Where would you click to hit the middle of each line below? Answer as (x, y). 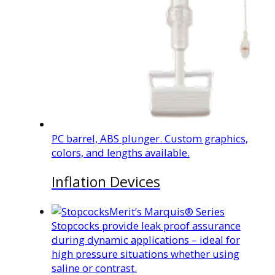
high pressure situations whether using (145, 254)
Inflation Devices (106, 182)
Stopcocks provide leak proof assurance (146, 226)
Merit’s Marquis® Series (167, 212)
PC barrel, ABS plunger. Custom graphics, (149, 138)
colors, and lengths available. (120, 152)
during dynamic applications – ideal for (145, 240)
